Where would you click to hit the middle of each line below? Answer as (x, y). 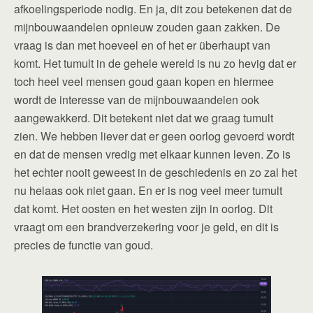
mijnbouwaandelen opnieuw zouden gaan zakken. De (147, 27)
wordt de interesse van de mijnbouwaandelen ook (137, 100)
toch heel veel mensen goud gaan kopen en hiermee (144, 82)
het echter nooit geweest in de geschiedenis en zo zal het (155, 173)
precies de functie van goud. (83, 245)
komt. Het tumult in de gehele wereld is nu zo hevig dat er (155, 64)
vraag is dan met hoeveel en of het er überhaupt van (142, 45)
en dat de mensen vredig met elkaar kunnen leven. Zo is (152, 154)
